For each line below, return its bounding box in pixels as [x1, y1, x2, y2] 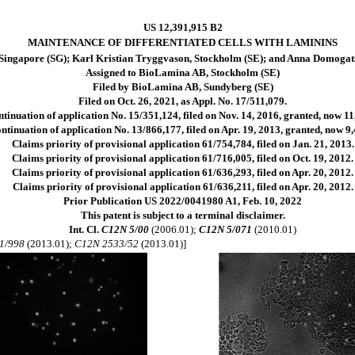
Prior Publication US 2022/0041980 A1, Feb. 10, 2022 [63, 195, 303, 207]
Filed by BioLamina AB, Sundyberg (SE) [92, 81, 273, 93]
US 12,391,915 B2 [143, 21, 223, 33]
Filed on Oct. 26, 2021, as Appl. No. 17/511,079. [78, 95, 288, 107]
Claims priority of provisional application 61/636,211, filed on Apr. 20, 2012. [12, 181, 353, 193]
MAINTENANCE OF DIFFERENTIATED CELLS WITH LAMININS [28, 36, 338, 48]
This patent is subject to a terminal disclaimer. [80, 209, 285, 221]
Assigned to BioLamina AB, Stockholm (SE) [86, 67, 281, 78]
